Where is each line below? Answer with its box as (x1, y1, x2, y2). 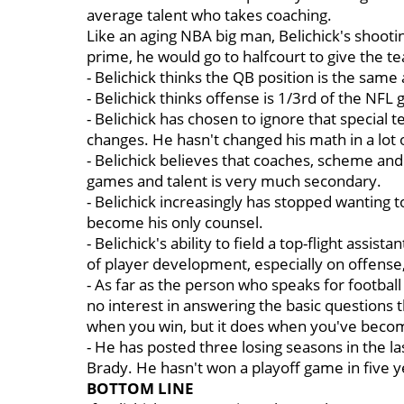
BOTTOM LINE (87, 378, 194, 399)
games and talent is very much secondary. (87, 170, 385, 191)
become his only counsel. (87, 212, 263, 233)
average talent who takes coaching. (87, 5, 332, 25)
